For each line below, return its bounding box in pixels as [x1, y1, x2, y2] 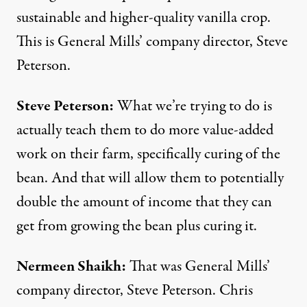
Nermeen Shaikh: [16, 256, 126, 278]
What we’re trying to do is [114, 95, 272, 117]
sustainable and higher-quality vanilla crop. [16, 7, 271, 29]
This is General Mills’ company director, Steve [16, 31, 288, 53]
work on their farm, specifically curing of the [16, 143, 280, 165]
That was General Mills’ [126, 256, 270, 278]
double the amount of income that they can [16, 191, 272, 213]
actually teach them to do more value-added [16, 119, 273, 141]
